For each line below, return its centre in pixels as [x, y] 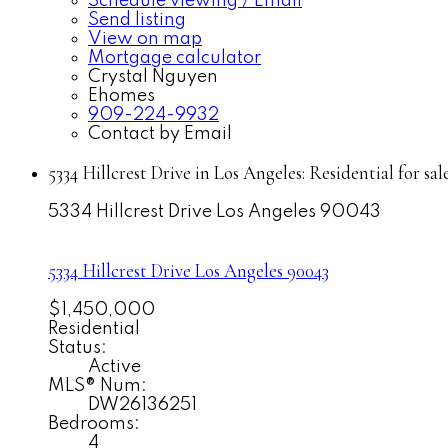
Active [114, 366]
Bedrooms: [94, 423]
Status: [77, 347]
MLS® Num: [97, 385]
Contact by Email [160, 133]
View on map [145, 38]
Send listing [137, 19]
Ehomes [121, 95]
